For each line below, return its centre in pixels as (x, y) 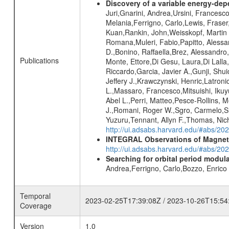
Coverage (36, 205)
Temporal (35, 196)
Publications (39, 60)
